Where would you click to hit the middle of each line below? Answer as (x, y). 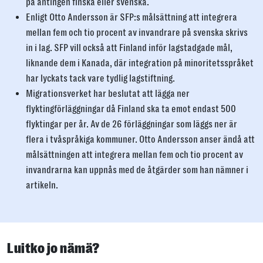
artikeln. (42, 186)
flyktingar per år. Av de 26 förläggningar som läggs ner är (131, 124)
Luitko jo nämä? (53, 248)
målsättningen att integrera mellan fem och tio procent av (134, 155)
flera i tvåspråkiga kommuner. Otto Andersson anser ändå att (140, 140)
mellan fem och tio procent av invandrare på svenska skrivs (137, 33)
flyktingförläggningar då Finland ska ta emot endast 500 (131, 109)
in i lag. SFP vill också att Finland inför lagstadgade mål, (129, 48)
